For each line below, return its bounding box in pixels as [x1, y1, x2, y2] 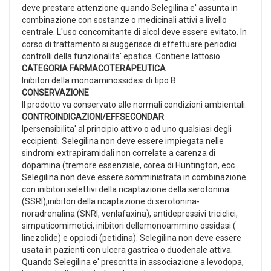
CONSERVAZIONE [22, 87, 89, 97]
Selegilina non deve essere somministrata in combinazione [22, 172, 246, 182]
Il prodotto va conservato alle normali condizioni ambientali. [22, 99, 247, 109]
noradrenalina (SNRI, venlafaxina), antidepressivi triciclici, [22, 208, 238, 218]
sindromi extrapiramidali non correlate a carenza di [22, 148, 215, 158]
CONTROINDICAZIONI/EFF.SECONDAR [22, 111, 164, 122]
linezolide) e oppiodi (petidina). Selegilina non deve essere [22, 232, 241, 243]
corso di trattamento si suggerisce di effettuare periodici [22, 39, 237, 49]
